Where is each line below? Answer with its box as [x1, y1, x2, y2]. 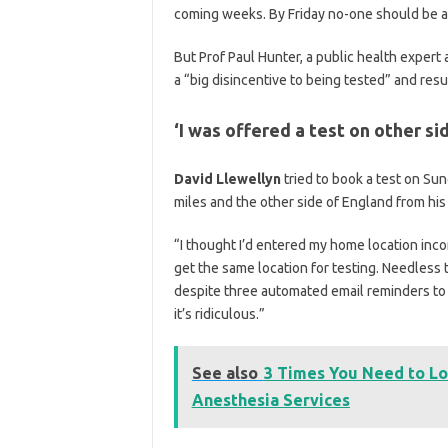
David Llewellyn [173, 170, 281, 187]
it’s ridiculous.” [173, 305, 265, 322]
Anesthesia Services [191, 390, 350, 409]
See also [191, 363, 258, 382]
